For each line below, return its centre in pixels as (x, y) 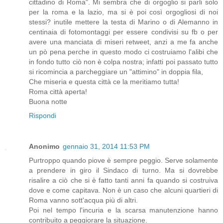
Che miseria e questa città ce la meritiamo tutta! (104, 81)
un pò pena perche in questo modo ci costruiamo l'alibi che (123, 52)
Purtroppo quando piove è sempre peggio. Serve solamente (123, 160)
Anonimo (44, 146)
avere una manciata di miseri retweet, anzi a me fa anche (123, 42)
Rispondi (43, 115)
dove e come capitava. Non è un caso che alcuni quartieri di (123, 190)
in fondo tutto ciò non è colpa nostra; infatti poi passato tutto (123, 61)
